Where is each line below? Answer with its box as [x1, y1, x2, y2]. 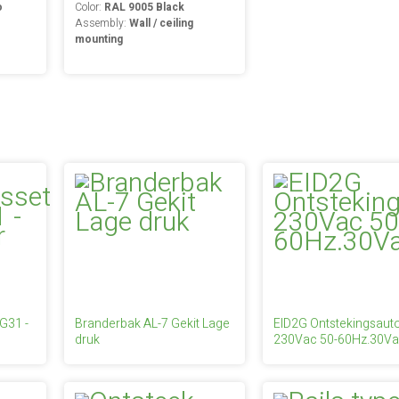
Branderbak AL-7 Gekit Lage [74, 314, 230, 333]
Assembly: [74, 15, 129, 31]
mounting [74, 31, 123, 47]
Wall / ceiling [128, 15, 193, 31]
